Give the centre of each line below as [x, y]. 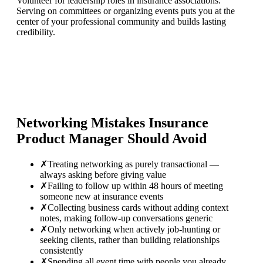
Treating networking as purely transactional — [133, 164]
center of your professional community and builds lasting [121, 22]
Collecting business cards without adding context [138, 207]
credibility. [36, 32]
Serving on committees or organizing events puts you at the [126, 11]
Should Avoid [165, 139]
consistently [62, 250]
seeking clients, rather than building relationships [130, 240]
